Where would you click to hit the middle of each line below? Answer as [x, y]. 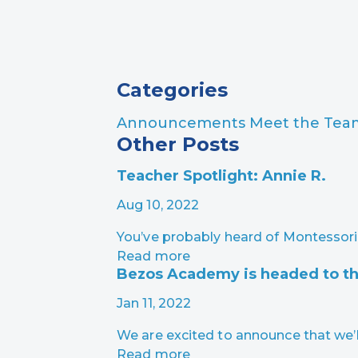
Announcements [183, 123]
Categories [172, 89]
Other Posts [178, 144]
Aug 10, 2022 [158, 205]
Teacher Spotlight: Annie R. [221, 175]
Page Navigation [201, 50]
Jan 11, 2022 [154, 303]
